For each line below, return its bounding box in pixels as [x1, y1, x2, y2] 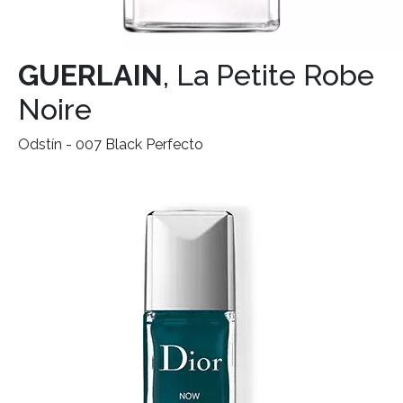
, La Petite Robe [163, 58, 374, 93]
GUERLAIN [18, 58, 163, 93]
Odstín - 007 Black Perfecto [18, 136, 203, 154]
